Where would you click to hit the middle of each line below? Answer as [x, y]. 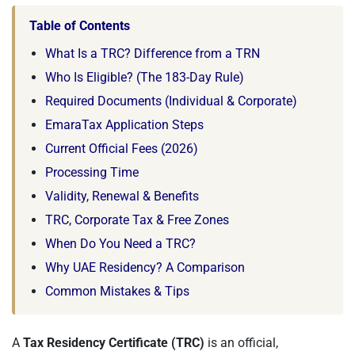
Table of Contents [80, 26]
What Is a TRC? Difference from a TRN [153, 53]
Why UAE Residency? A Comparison [145, 267]
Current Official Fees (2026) [122, 149]
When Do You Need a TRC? [120, 244]
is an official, [241, 343]
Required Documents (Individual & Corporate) [171, 101]
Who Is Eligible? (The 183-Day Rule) [145, 77]
